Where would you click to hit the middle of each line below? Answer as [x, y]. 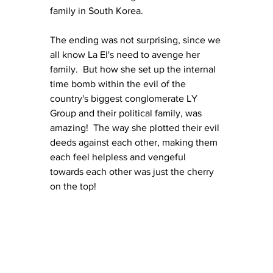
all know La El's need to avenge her [126, 54]
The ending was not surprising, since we [136, 40]
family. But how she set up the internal [134, 69]
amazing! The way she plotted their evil [136, 127]
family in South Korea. [97, 10]
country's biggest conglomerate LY [125, 98]
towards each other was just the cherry [133, 171]
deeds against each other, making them [135, 142]
